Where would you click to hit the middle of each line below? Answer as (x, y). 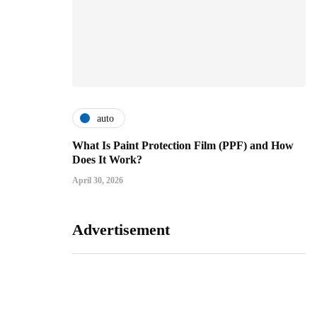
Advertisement (121, 230)
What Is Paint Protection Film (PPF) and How (183, 146)
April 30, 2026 (98, 181)
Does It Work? (107, 160)
